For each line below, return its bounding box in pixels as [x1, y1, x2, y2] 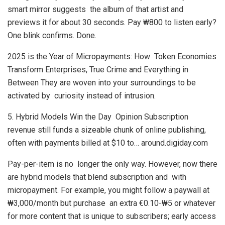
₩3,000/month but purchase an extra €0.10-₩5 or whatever [8, 198, 215, 208]
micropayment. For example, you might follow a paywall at [8, 185, 209, 195]
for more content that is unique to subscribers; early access [8, 211, 216, 221]
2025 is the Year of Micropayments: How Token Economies [8, 52, 216, 61]
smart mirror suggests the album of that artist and [8, 5, 183, 14]
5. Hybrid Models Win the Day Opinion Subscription [8, 112, 188, 122]
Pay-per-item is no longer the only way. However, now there [8, 159, 217, 169]
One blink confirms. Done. [8, 31, 96, 40]
